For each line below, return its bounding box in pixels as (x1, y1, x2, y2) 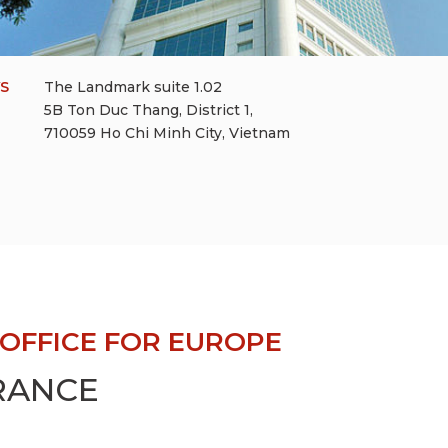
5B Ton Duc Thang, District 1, (44, 100, 253, 119)
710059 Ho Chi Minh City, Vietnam (44, 123, 290, 142)
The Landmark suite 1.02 (44, 77, 222, 96)
